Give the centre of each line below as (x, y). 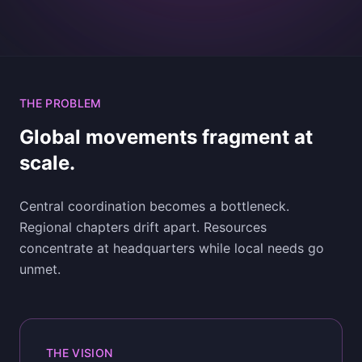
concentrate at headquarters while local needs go (172, 248)
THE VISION (80, 353)
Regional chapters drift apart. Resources (143, 227)
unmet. (40, 269)
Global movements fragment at (166, 137)
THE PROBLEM (61, 103)
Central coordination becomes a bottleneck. (154, 206)
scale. (47, 163)
